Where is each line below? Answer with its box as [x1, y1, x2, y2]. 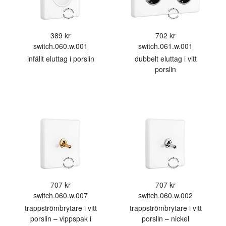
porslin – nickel [142, 213, 189, 223]
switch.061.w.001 [138, 41, 193, 51]
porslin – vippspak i [30, 213, 91, 223]
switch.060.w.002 [138, 190, 193, 200]
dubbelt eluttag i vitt [134, 53, 197, 64]
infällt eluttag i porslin [27, 53, 94, 64]
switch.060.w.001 [33, 41, 88, 51]
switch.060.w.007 [33, 190, 88, 200]
